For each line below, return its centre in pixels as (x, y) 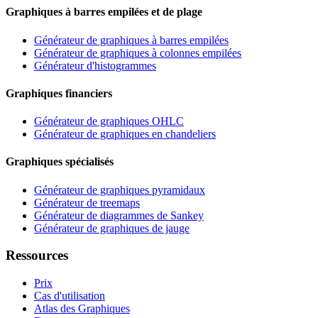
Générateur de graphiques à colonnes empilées (138, 53)
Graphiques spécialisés (60, 162)
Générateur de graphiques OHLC (109, 121)
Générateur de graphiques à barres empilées (131, 40)
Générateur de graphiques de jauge (112, 228)
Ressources (37, 256)
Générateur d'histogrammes (95, 65)
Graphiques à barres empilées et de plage (104, 12)
